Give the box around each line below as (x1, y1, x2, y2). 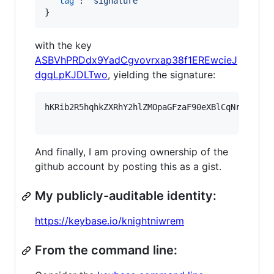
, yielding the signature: (108, 68, 215, 81)
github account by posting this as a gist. (35, 160, 221, 172)
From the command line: (35, 243, 177, 257)
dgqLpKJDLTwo (35, 68, 108, 81)
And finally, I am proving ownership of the (35, 146, 228, 158)
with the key (35, 39, 92, 51)
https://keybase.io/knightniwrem (35, 215, 184, 227)
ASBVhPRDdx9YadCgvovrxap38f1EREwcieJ (35, 54, 237, 66)
